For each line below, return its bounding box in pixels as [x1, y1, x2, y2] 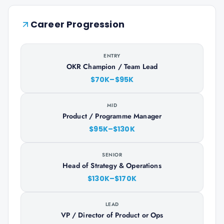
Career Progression [30, 18, 124, 30]
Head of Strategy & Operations [62, 160, 161, 170]
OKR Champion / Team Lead [66, 61, 158, 71]
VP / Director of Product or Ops [60, 210, 163, 220]
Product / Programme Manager [62, 111, 162, 121]
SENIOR [102, 151, 122, 158]
